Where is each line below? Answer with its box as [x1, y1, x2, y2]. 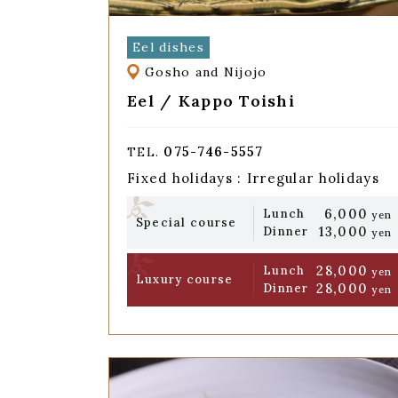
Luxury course [135, 272, 234, 288]
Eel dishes [131, 38, 204, 55]
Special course [135, 214, 237, 230]
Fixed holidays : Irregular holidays [127, 170, 379, 187]
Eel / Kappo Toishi [127, 90, 296, 111]
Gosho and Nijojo [145, 64, 267, 81]
